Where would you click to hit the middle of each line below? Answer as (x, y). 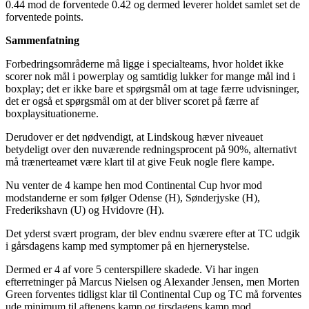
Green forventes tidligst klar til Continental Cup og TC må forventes (153, 294)
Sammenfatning (42, 40)
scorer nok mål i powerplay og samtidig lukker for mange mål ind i (150, 76)
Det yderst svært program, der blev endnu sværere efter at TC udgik (153, 233)
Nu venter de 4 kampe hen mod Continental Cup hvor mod (134, 185)
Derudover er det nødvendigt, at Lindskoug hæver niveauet (134, 137)
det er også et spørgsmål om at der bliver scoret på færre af (132, 101)
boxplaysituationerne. (52, 113)
